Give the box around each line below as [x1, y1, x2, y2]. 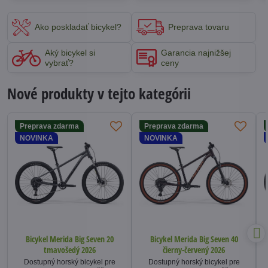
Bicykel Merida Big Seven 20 [25, 233, 114, 245]
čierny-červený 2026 [163, 244, 225, 256]
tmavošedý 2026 [43, 244, 96, 256]
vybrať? [45, 57, 74, 68]
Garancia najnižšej [161, 47, 231, 57]
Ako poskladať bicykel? [35, 22, 121, 32]
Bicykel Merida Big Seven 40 [150, 233, 238, 245]
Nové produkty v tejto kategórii [7, 84, 191, 104]
